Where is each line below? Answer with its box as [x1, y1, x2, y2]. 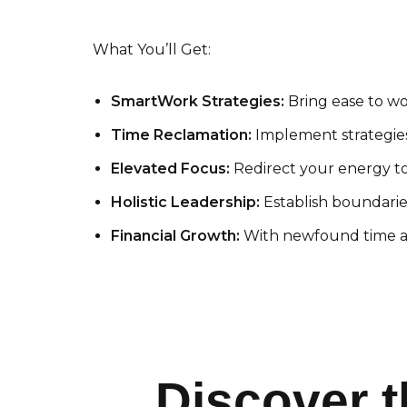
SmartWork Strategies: [111, 93, 284, 111]
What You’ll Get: [93, 41, 211, 59]
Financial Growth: [111, 227, 240, 245]
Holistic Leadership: [111, 194, 260, 212]
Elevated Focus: [111, 160, 230, 178]
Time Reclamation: [111, 126, 252, 144]
